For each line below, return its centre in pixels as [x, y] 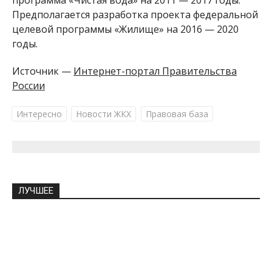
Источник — [43, 71]
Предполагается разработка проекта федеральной [135, 14]
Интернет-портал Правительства [155, 71]
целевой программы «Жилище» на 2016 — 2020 [125, 29]
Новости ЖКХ [104, 114]
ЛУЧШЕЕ [36, 190]
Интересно [39, 114]
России [29, 85]
